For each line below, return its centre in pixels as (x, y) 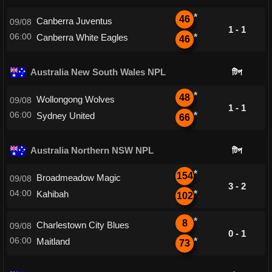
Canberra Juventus (74, 21)
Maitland (53, 241)
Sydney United (66, 116)
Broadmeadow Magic (79, 178)
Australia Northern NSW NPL (92, 150)
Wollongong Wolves (76, 99)
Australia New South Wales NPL (98, 72)
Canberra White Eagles (82, 37)
